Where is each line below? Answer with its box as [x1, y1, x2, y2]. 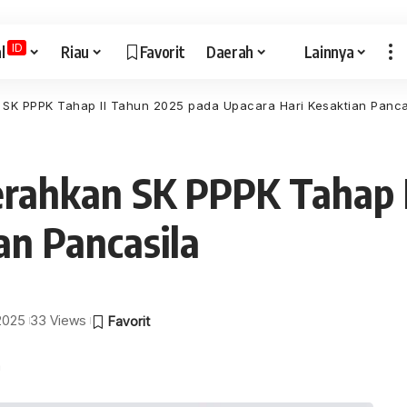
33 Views [30, 312, 87, 329]
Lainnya [303, 41, 354, 62]
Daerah [206, 41, 254, 62]
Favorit [139, 41, 185, 62]
